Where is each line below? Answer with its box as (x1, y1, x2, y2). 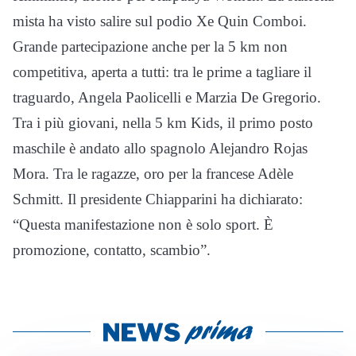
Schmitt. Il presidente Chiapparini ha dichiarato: (13, 191, 303, 208)
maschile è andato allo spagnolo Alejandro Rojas (13, 140, 308, 157)
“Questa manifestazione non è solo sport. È (13, 216, 273, 234)
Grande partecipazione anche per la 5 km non (13, 38, 288, 56)
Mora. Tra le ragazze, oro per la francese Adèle (13, 165, 293, 183)
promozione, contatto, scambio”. (13, 242, 211, 259)
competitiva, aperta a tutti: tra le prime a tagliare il (13, 64, 311, 81)
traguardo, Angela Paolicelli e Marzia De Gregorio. (13, 89, 321, 106)
